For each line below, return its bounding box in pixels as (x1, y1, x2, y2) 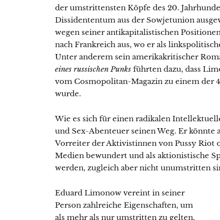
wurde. (55, 88, 81, 98)
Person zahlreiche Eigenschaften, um (55, 200, 193, 210)
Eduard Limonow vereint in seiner (55, 188, 185, 197)
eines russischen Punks (55, 64, 131, 74)
